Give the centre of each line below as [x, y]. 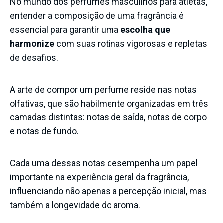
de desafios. [34, 57]
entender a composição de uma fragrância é [97, 15]
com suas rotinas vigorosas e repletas [131, 43]
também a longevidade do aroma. [75, 205]
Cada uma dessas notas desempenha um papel [104, 163]
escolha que [145, 29]
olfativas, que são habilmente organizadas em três [109, 103]
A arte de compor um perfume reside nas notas [103, 89]
